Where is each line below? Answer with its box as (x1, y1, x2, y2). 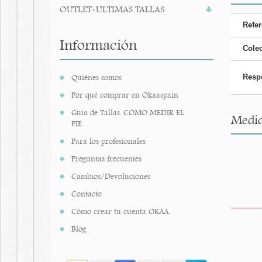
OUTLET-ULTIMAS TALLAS (60, 4, 164, 15)
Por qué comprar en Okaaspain (71, 90, 178, 100)
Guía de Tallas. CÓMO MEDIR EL (71, 108, 184, 118)
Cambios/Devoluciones (71, 171, 150, 181)
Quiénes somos (71, 73, 122, 82)
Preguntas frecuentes (71, 154, 142, 164)
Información (60, 36, 137, 54)
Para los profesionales (71, 136, 146, 146)
